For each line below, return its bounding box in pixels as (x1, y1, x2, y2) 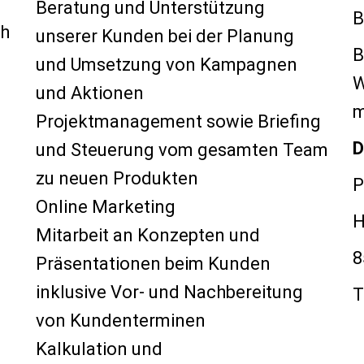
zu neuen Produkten (36, 168, 198, 188)
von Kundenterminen (36, 310, 206, 331)
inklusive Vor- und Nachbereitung (36, 282, 303, 302)
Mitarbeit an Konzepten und (36, 225, 260, 245)
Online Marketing (36, 197, 175, 217)
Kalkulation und (36, 339, 162, 359)
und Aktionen (36, 83, 144, 103)
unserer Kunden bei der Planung (36, 26, 294, 46)
